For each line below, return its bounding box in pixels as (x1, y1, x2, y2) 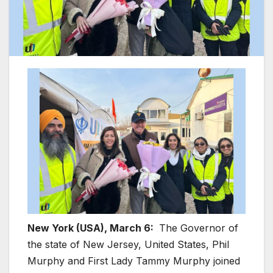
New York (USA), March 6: (27, 221, 154, 234)
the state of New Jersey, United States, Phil (27, 238, 229, 250)
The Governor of (156, 221, 238, 234)
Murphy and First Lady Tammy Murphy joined (27, 254, 240, 267)
